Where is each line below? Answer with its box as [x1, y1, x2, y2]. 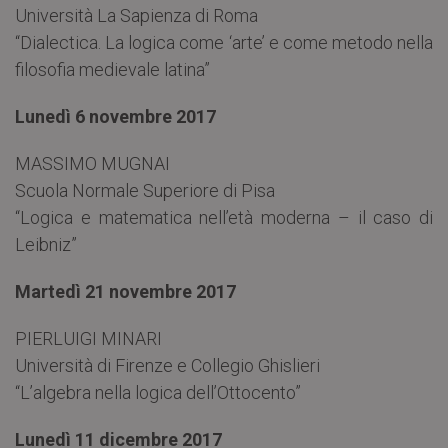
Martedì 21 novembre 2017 [15, 281, 236, 303]
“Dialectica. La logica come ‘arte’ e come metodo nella [15, 32, 433, 54]
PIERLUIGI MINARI [15, 328, 162, 350]
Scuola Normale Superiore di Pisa [15, 180, 275, 202]
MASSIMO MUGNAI [15, 153, 170, 175]
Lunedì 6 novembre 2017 [15, 106, 216, 128]
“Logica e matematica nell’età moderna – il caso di [15, 207, 433, 229]
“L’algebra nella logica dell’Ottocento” [15, 382, 301, 404]
